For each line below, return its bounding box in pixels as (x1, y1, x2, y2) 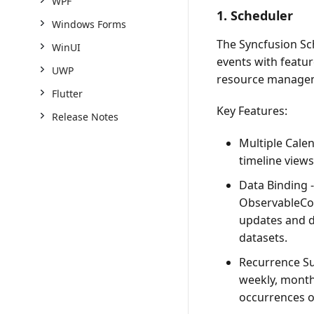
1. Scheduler (217, 7, 294, 25)
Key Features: (217, 103, 288, 119)
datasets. (239, 230, 288, 246)
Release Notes (52, 110, 118, 123)
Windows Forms (52, 18, 126, 31)
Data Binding (239, 177, 308, 193)
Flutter (52, 87, 83, 100)
